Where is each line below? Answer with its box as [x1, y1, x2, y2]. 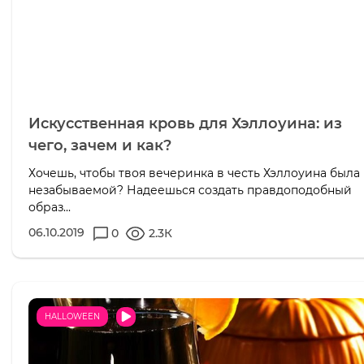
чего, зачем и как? [28, 136, 171, 154]
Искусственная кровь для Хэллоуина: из [28, 115, 342, 132]
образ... [28, 200, 71, 214]
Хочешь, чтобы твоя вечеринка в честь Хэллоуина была [28, 166, 360, 180]
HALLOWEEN [45, 311, 100, 322]
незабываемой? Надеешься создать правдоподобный [28, 183, 352, 197]
